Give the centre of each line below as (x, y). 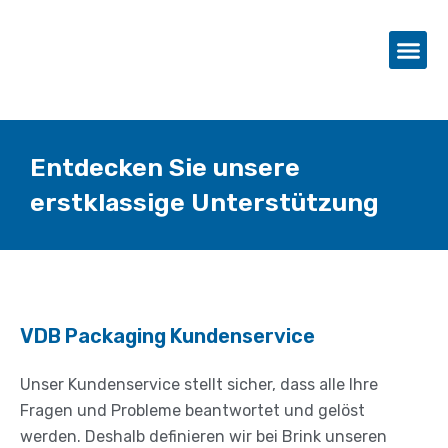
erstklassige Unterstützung (204, 202)
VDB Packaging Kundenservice (167, 336)
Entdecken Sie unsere (165, 167)
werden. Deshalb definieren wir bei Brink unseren (203, 436)
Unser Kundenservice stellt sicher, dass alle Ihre (199, 384)
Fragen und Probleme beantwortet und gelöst (192, 410)
